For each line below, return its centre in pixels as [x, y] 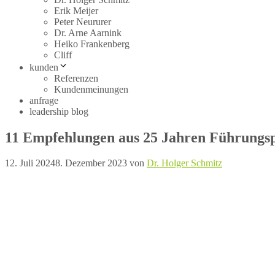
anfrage [44, 100]
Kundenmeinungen [91, 89]
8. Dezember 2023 [91, 163]
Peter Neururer [83, 21]
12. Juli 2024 [30, 163]
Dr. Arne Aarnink [88, 33]
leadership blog [59, 111]
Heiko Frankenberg [92, 44]
